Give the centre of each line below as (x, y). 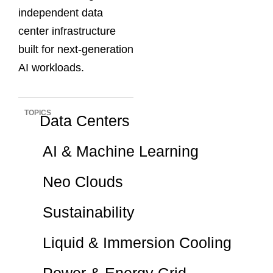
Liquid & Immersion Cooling (137, 242)
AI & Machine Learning (120, 151)
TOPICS (38, 112)
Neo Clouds (83, 181)
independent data (61, 13)
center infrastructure (67, 31)
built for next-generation (76, 50)
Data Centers (84, 120)
